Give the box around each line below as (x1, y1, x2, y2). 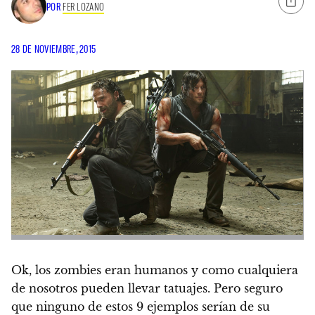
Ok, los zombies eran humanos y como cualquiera (11, 262, 298, 277)
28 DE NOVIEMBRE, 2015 (11, 42, 96, 56)
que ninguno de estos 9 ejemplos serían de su (11, 299, 270, 314)
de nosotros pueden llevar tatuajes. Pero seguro (11, 281, 283, 295)
